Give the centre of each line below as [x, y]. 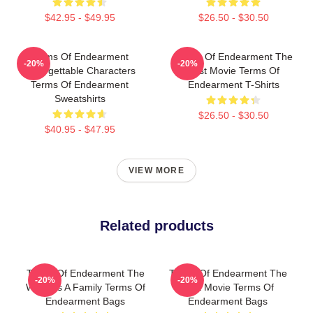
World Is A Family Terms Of [85, 287]
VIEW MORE [156, 170]
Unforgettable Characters [80, 71]
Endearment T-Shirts [233, 85]
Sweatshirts [80, 99]
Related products [156, 226]
